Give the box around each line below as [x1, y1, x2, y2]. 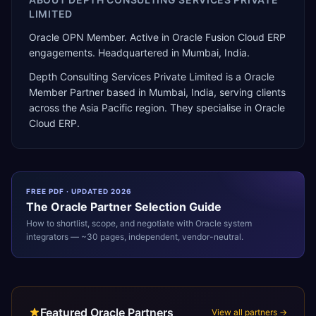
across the [29, 102, 80, 114]
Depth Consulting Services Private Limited [29, 71, 223, 83]
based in [104, 86, 149, 98]
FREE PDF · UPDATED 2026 [26, 187, 132, 195]
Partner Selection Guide [87, 200, 221, 214]
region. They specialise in [133, 102, 255, 114]
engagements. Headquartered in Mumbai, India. [29, 47, 250, 59]
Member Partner [29, 86, 104, 98]
